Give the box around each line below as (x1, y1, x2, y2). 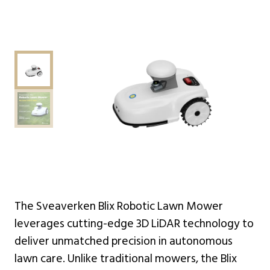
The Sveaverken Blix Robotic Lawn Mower (14, 196, 223, 216)
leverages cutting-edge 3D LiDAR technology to (14, 214, 254, 233)
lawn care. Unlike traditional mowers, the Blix (14, 249, 237, 268)
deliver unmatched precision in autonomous (14, 231, 233, 251)
